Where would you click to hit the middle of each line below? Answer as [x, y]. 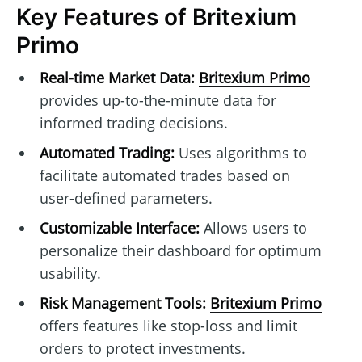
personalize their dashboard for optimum [180, 251]
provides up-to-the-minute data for [158, 101]
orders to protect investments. [142, 349]
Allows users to [253, 228]
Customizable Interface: [119, 228]
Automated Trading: [107, 153]
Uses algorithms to [240, 153]
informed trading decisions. [133, 123]
